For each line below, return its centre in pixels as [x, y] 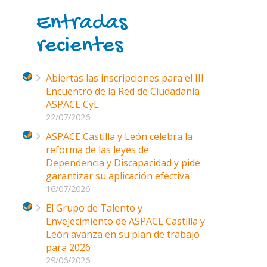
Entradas [82, 24]
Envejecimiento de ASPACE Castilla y [125, 221]
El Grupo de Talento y [94, 208]
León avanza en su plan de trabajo [123, 234]
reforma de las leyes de [97, 149]
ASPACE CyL [72, 105]
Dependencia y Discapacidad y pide [123, 162]
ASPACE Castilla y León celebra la [119, 136]
